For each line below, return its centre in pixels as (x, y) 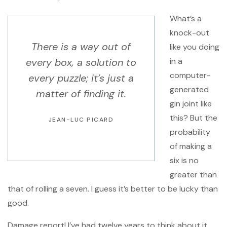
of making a (191, 146)
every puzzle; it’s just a (81, 78)
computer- (190, 75)
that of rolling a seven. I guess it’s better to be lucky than (113, 189)
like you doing (195, 47)
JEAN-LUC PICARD (81, 120)
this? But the (194, 118)
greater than (193, 175)
